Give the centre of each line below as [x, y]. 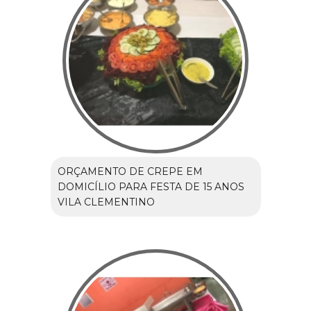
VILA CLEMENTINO [106, 202]
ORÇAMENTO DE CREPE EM [130, 172]
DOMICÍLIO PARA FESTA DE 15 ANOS [151, 187]
